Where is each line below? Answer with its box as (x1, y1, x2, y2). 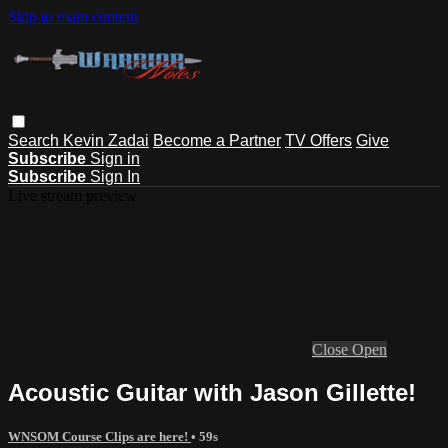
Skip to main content (8, 8, 138, 25)
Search (8, 131, 63, 149)
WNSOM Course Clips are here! (8, 428, 191, 444)
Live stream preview (8, 186, 137, 204)
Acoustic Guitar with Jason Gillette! (8, 378, 416, 406)
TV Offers (285, 131, 352, 149)
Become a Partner (153, 131, 281, 149)
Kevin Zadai (63, 131, 149, 149)
